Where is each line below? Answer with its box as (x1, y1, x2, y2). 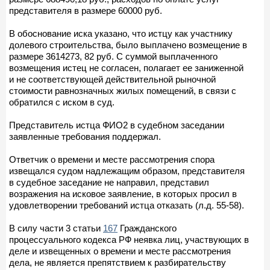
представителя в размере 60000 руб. (9, 5, 162, 16)
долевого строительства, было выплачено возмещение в (9, 39, 247, 50)
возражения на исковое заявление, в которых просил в (9, 188, 237, 199)
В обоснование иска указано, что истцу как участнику (9, 28, 233, 39)
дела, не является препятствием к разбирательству (9, 257, 226, 268)
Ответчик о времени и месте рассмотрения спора (9, 154, 215, 165)
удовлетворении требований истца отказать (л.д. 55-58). (9, 199, 244, 210)
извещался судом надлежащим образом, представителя (9, 165, 245, 176)
